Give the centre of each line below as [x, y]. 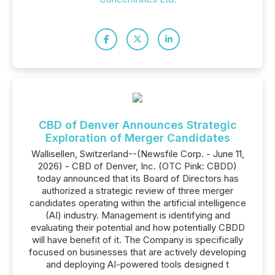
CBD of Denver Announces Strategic [137, 125]
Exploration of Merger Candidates [137, 138]
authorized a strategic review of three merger [137, 191]
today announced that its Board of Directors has [137, 178]
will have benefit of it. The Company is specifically [137, 240]
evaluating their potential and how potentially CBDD [137, 227]
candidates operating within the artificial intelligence [137, 203]
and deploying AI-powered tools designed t [137, 264]
